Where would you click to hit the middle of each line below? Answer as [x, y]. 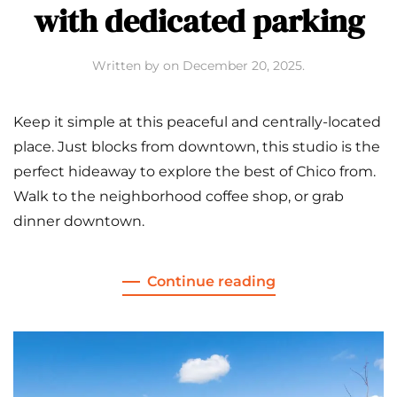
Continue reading [211, 282]
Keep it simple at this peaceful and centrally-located [197, 122]
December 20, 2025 [242, 66]
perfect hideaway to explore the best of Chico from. [195, 172]
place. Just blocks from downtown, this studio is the [197, 147]
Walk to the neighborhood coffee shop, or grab [179, 197]
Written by [128, 66]
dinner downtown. [79, 222]
